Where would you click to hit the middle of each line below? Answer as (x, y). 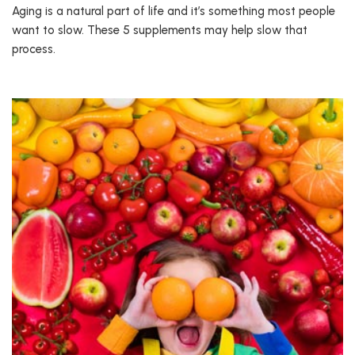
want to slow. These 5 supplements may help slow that (160, 30)
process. (34, 49)
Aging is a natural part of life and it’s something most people (174, 11)
